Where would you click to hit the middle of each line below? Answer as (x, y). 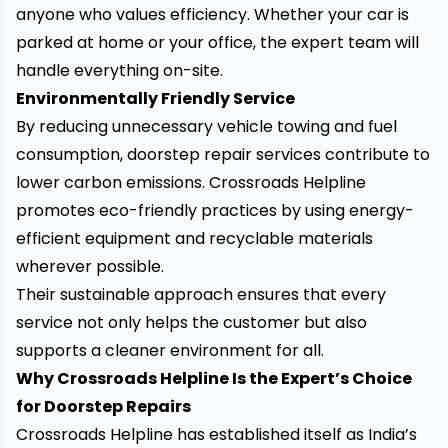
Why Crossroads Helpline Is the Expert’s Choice (214, 378)
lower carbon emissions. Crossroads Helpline (191, 182)
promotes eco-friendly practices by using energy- (215, 210)
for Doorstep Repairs (103, 406)
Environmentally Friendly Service (155, 98)
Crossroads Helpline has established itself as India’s (216, 434)
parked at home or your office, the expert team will (217, 42)
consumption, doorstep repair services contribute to (223, 154)
